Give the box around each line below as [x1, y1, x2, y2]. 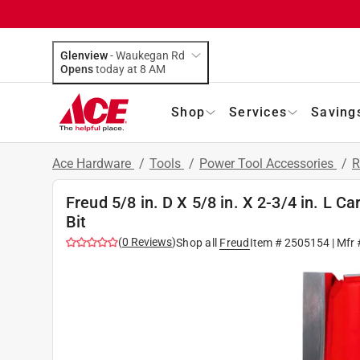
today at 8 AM [149, 62, 166, 76]
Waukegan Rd [116, 48, 185, 62]
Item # [249, 235, 284, 249]
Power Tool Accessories [199, 155, 337, 171]
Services [229, 104, 287, 120]
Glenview [60, 48, 108, 62]
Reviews [129, 235, 172, 248]
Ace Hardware [52, 155, 134, 171]
